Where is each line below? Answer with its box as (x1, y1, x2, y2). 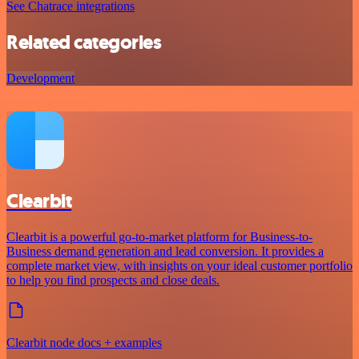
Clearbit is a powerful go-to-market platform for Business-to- (6, 230, 313, 244)
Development (6, 71, 75, 86)
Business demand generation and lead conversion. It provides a (6, 244, 324, 259)
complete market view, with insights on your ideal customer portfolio (6, 259, 353, 273)
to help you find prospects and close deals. (6, 273, 220, 288)
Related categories (6, 30, 162, 56)
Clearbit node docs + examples (6, 336, 162, 350)
